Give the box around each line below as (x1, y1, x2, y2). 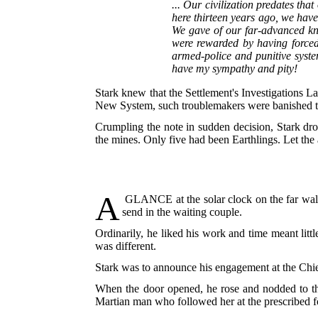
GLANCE (121, 193, 173, 206)
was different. (95, 240, 157, 253)
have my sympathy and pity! (171, 62, 297, 75)
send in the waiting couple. (121, 206, 242, 219)
